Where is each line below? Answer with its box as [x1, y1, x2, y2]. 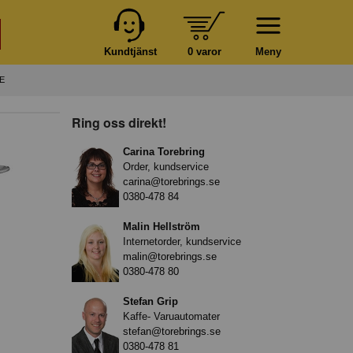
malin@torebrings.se [123, 250, 217, 262]
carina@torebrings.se [123, 175, 220, 188]
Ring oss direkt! [72, 113, 166, 132]
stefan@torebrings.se [123, 325, 221, 337]
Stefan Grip [123, 295, 178, 307]
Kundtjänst [103, 45, 157, 58]
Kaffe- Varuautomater [123, 310, 220, 322]
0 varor [187, 45, 221, 58]
